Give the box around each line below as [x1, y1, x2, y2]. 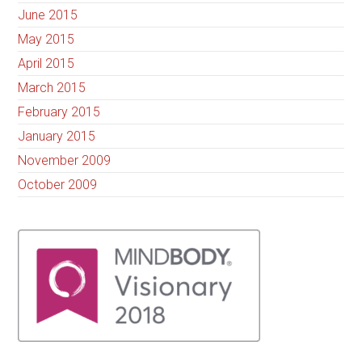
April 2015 [18, 56, 75, 72]
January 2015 [18, 128, 96, 145]
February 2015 [18, 104, 101, 120]
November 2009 [18, 153, 112, 169]
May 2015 [18, 32, 75, 48]
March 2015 [18, 80, 86, 96]
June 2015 [18, 7, 78, 23]
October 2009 [18, 177, 98, 193]
